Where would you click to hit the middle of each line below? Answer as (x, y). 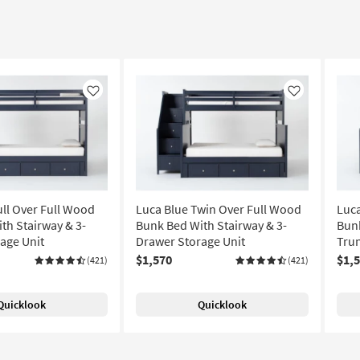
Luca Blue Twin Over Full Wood (219, 209)
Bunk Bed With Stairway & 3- (211, 225)
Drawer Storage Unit (190, 241)
